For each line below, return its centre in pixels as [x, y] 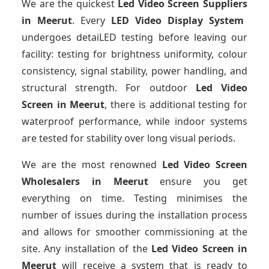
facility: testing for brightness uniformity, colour [134, 54]
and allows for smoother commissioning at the [134, 232]
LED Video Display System [177, 21]
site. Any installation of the [86, 249]
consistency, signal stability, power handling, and [134, 71]
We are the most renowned [92, 165]
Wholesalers [51, 182]
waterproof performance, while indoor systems [134, 122]
